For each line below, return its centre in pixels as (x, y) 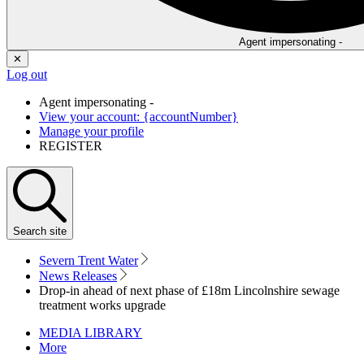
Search (30, 232)
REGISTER (71, 146)
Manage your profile (91, 132)
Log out (27, 75)
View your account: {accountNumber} (139, 117)
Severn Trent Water (89, 261)
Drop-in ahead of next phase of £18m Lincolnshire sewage (189, 291)
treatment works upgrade (102, 305)
